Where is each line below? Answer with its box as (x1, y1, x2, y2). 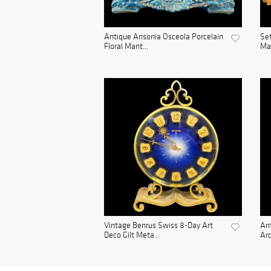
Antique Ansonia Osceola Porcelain (104, 31, 223, 42)
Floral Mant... (104, 41, 148, 52)
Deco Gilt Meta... (104, 230, 160, 241)
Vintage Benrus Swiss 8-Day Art (104, 220, 213, 231)
